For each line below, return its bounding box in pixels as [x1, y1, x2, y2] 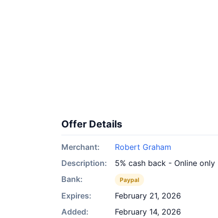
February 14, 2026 [115, 207, 181, 217]
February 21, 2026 [115, 191, 181, 200]
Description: [61, 158, 107, 168]
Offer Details [61, 118, 122, 130]
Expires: [61, 191, 91, 200]
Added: [61, 207, 89, 217]
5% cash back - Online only [115, 158, 215, 168]
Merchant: [61, 142, 100, 152]
